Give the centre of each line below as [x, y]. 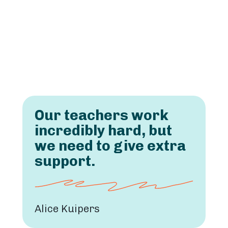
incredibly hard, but [103, 131]
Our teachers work [102, 116]
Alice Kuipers [67, 209]
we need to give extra [110, 146]
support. [65, 161]
